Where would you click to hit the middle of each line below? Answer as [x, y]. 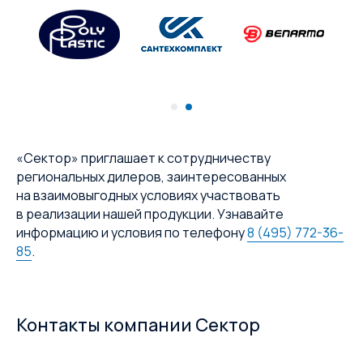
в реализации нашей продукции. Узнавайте [150, 214]
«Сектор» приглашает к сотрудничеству [143, 158]
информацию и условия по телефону [132, 233]
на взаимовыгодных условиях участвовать [148, 196]
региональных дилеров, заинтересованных [151, 177]
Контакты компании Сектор [138, 325]
